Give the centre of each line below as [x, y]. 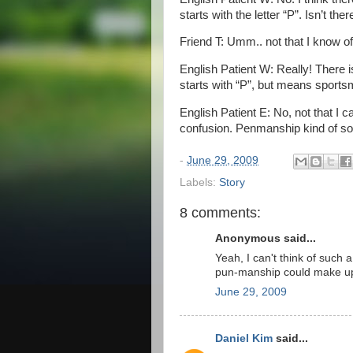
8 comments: [220, 212]
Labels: [199, 182]
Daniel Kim [244, 339]
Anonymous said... [266, 239]
